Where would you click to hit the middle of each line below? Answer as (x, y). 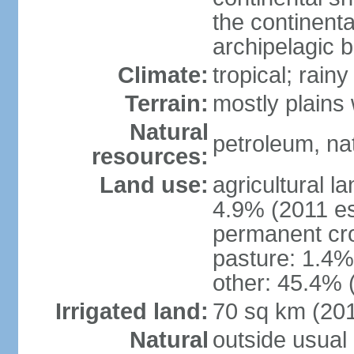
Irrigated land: (132, 311)
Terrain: (166, 104)
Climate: (163, 75)
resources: (150, 156)
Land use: (154, 185)
